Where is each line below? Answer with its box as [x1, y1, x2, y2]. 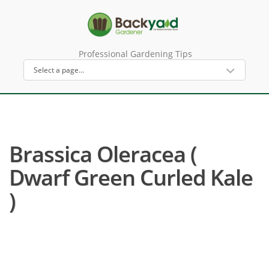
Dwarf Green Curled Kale [9, 163, 253, 192]
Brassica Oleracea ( [9, 139, 196, 169]
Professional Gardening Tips [78, 48, 192, 59]
